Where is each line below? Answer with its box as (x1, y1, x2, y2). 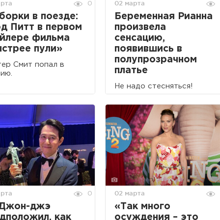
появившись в (114, 44, 182, 53)
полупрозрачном (114, 55, 197, 64)
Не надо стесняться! (114, 82, 193, 89)
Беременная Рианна (114, 12, 213, 21)
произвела (114, 23, 166, 31)
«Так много (114, 202, 170, 211)
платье (114, 66, 148, 75)
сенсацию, (114, 33, 165, 42)
